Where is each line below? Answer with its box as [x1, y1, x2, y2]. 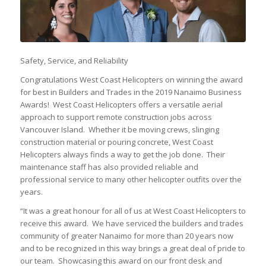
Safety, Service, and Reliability [20, 55, 128, 66]
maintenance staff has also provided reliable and [20, 161, 198, 172]
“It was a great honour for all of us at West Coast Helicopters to [20, 205, 246, 216]
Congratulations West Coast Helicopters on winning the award [20, 74, 243, 85]
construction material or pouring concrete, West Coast [20, 136, 213, 147]
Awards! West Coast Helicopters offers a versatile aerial [20, 99, 223, 110]
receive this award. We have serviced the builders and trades [20, 217, 243, 229]
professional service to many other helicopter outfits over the [20, 173, 242, 185]
